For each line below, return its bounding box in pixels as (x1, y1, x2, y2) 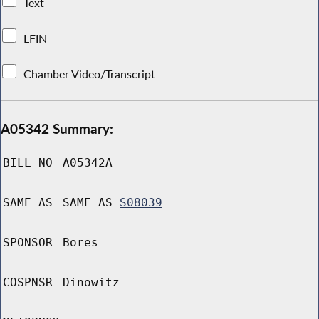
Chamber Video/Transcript (21, 66, 159, 81)
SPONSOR (3, 236, 53, 250)
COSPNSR (3, 276, 53, 290)
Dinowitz (63, 276, 120, 290)
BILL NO (3, 156, 53, 170)
